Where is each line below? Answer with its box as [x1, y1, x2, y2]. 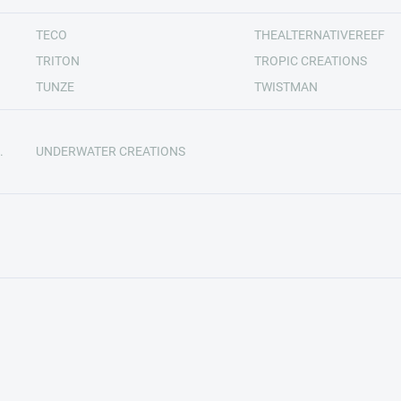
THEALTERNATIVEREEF [254, 28, 385, 42]
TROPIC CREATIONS [254, 54, 367, 68]
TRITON [35, 54, 80, 68]
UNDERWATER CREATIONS [35, 144, 185, 158]
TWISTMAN [254, 80, 318, 94]
